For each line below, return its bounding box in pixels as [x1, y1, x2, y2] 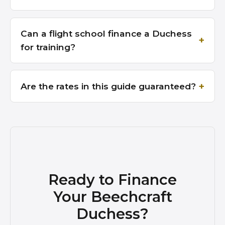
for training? [21, 42, 75, 53]
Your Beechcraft [53, 187, 172, 205]
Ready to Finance [48, 170, 177, 188]
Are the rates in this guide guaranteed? [21, 81, 196, 92]
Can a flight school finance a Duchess [21, 28, 192, 39]
